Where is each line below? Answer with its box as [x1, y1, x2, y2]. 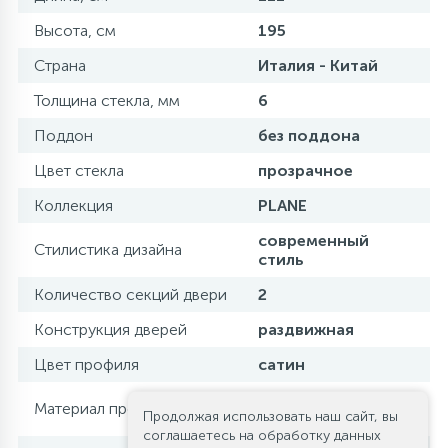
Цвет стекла [34, 161, 124, 180]
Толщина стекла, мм [34, 91, 180, 110]
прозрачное [258, 161, 353, 180]
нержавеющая [258, 390, 372, 409]
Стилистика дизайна [34, 240, 182, 259]
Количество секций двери [34, 285, 227, 304]
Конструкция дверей [34, 320, 187, 339]
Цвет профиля [34, 355, 139, 374]
